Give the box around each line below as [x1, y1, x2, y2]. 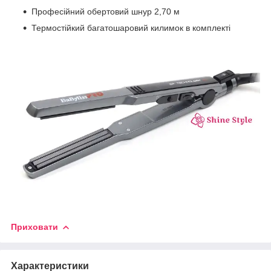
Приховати [11, 222, 58, 232]
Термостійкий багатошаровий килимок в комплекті [31, 22, 230, 33]
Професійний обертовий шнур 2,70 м [31, 6, 180, 16]
